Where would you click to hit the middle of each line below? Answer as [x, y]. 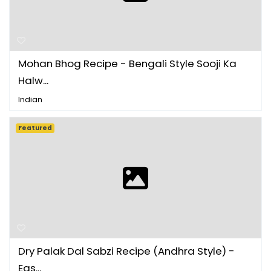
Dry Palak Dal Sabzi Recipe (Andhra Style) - [126, 251]
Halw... [33, 80]
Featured [35, 128]
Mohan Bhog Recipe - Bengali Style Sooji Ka [127, 63]
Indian [30, 99]
